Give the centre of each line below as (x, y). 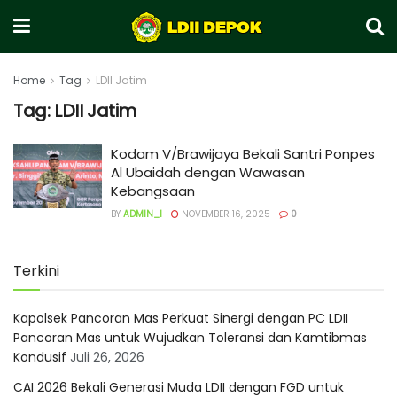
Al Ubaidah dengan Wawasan (208, 172)
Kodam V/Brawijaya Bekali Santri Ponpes (243, 154)
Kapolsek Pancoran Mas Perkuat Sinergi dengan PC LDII (181, 318)
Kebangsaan (153, 191)
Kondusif (40, 357)
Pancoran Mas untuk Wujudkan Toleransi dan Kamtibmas (190, 338)
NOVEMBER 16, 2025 (225, 214)
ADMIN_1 (143, 214)
